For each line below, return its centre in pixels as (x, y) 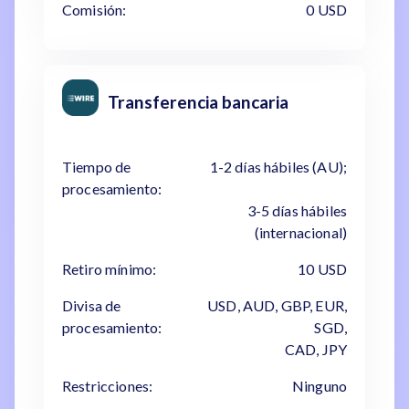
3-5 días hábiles (297, 210)
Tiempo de (97, 167)
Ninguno (319, 386)
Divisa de (92, 305)
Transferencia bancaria (199, 102)
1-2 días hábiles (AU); (278, 167)
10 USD (322, 269)
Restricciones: (108, 386)
